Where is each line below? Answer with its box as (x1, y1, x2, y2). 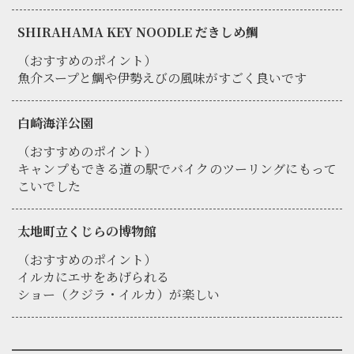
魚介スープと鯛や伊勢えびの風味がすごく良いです (17, 69, 307, 88)
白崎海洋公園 (17, 114, 93, 133)
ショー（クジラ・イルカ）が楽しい (17, 285, 220, 304)
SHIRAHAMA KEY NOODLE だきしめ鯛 (17, 23, 258, 42)
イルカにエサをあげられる (17, 268, 169, 287)
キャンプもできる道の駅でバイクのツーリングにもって (17, 160, 337, 179)
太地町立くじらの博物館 (17, 222, 156, 241)
